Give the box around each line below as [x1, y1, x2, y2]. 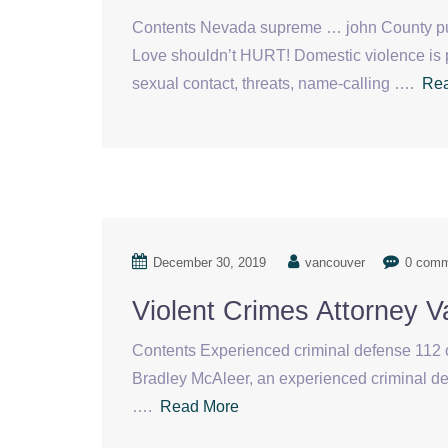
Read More [160, 398, 239, 415]
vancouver [305, 255, 365, 270]
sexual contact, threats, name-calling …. [132, 75, 422, 92]
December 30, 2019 [153, 255, 266, 270]
